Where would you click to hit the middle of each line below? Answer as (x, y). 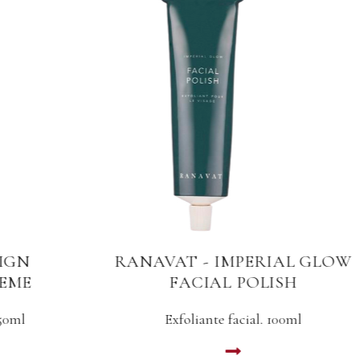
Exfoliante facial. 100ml (180, 319)
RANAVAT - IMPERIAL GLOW (180, 262)
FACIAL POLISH (180, 283)
